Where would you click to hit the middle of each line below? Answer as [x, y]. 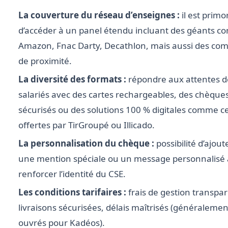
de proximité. [45, 61]
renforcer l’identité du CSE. [72, 174]
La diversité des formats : [72, 79]
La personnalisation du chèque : [86, 144]
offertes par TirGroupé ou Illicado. [87, 125]
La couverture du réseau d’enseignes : [99, 15]
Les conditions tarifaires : [72, 192]
